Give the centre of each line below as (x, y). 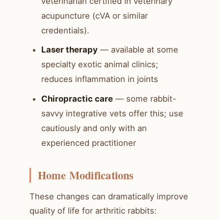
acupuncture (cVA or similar (95, 15)
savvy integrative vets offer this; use (112, 114)
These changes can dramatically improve (109, 196)
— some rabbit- (145, 99)
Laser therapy (69, 50)
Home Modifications (86, 175)
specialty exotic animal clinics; (100, 65)
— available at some (138, 50)
